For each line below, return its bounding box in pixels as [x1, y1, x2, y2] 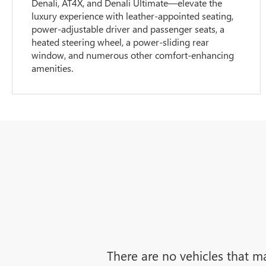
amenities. [31, 62, 74, 75]
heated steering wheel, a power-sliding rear [31, 36, 210, 49]
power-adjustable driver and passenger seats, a [31, 23, 225, 36]
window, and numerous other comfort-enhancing [31, 49, 235, 62]
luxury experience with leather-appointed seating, [31, 9, 234, 23]
